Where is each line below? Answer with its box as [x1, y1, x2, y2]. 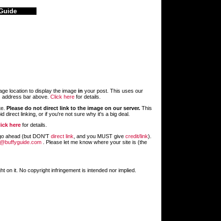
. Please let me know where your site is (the [43, 139, 147, 145]
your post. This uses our [83, 88, 143, 94]
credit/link [125, 133, 148, 139]
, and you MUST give [74, 133, 125, 139]
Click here [50, 94, 74, 100]
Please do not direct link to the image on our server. [6, 105, 140, 111]
